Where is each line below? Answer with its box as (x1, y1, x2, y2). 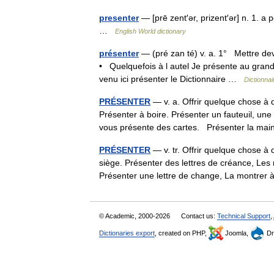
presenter (99, 13, 139, 23)
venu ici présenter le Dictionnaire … (99, 74, 244, 84)
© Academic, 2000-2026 (99, 212, 172, 220)
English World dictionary (115, 28, 186, 35)
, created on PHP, (155, 229, 209, 237)
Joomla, (223, 229, 250, 237)
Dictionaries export (99, 229, 155, 237)
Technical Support (217, 212, 270, 220)
